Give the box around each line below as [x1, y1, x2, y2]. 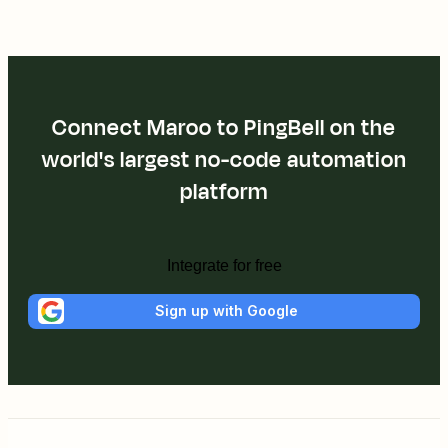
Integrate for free [166, 256, 282, 274]
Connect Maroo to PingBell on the [52, 111, 396, 144]
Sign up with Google [154, 302, 298, 320]
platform [180, 175, 268, 208]
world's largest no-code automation [41, 143, 407, 176]
